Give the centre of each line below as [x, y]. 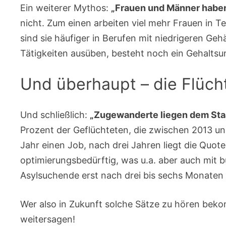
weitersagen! [48, 219]
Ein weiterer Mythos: [66, 8]
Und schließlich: [55, 115]
